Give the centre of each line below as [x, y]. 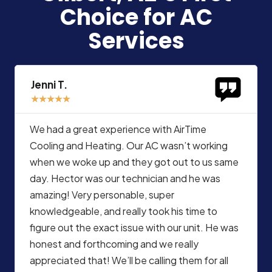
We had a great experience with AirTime [118, 129]
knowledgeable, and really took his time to [124, 211]
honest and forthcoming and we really [114, 244]
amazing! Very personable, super [102, 195]
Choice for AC [136, 18]
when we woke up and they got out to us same [134, 162]
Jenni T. [49, 85]
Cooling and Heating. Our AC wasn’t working [129, 146]
